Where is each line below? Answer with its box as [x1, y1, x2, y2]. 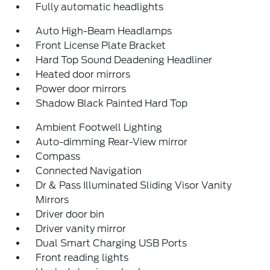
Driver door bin [36, 208, 105, 220]
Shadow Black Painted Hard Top [36, 97, 188, 109]
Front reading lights [36, 251, 129, 263]
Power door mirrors [36, 83, 127, 95]
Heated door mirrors [36, 68, 131, 80]
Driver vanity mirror [36, 222, 127, 234]
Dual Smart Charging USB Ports [36, 237, 187, 249]
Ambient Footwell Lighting [36, 121, 163, 133]
